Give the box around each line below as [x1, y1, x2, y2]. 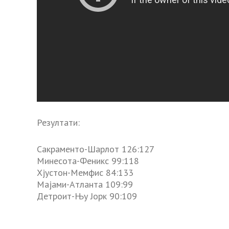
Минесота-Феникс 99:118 [37, 154, 139, 167]
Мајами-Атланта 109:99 [37, 178, 133, 190]
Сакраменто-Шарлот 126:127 [37, 143, 154, 155]
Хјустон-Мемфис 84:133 [37, 166, 133, 178]
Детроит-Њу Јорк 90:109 [37, 190, 137, 202]
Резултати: [37, 117, 80, 129]
